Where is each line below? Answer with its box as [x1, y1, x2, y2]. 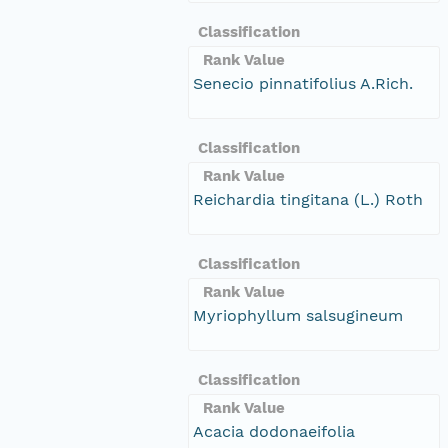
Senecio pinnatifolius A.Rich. [193, 73, 413, 93]
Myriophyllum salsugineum [193, 305, 403, 325]
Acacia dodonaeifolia [193, 421, 355, 441]
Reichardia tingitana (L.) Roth [193, 189, 423, 209]
